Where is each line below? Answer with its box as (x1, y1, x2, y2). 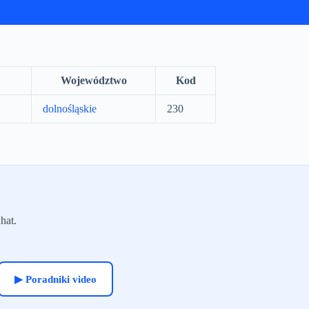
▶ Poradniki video (14, 273, 97, 285)
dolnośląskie (43, 103, 97, 114)
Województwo (60, 74, 127, 86)
